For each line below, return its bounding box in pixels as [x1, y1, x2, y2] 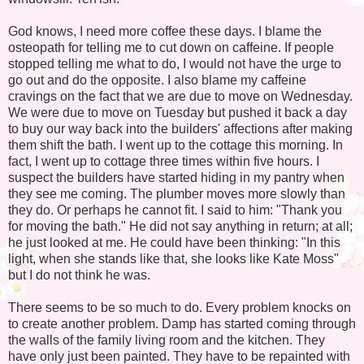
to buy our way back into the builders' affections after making [8, 121, 353, 136]
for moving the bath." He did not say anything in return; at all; [8, 219, 353, 233]
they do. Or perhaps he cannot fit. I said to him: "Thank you [8, 202, 342, 217]
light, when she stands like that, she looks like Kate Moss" [8, 251, 339, 266]
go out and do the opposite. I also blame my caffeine [8, 72, 306, 87]
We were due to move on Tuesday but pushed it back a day [8, 105, 347, 119]
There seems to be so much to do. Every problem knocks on [8, 300, 351, 314]
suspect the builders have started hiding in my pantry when [8, 170, 344, 184]
